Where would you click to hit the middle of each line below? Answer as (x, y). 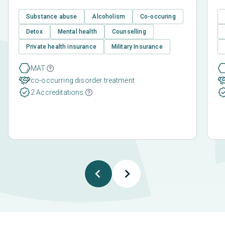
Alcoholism (109, 17)
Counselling (129, 32)
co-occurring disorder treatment (83, 81)
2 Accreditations (57, 93)
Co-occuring (158, 17)
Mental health (77, 32)
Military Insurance (137, 47)
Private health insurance (61, 47)
